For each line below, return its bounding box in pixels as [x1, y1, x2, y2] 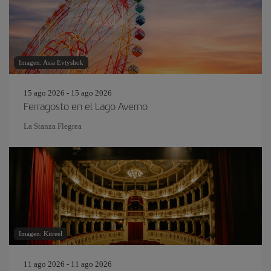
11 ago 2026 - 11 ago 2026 [24, 260, 112, 269]
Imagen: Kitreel [19, 230, 62, 237]
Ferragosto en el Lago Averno [24, 99, 148, 113]
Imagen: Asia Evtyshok [19, 59, 83, 66]
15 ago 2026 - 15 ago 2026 [24, 88, 112, 97]
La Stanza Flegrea [24, 122, 82, 131]
